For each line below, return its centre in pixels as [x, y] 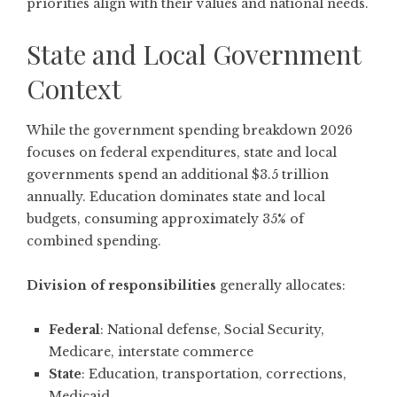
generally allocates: [281, 285]
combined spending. [94, 241]
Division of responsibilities [121, 285]
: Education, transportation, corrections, [214, 374]
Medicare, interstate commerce [151, 351]
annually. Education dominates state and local [176, 196]
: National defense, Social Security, [212, 329]
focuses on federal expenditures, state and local [182, 152]
